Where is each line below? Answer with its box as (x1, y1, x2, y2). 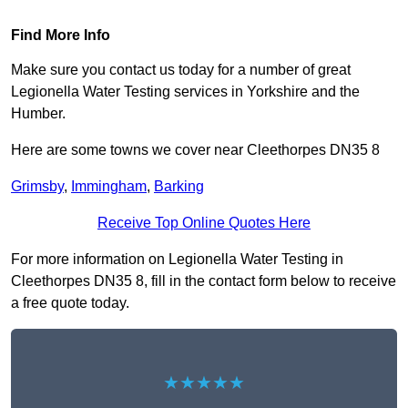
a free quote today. (11, 295, 129, 311)
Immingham (71, 178, 147, 195)
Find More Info (11, 27, 110, 44)
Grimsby (11, 178, 64, 195)
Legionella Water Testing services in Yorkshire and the (11, 84, 360, 100)
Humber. (11, 106, 66, 122)
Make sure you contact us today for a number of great (11, 62, 351, 78)
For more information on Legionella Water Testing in (11, 251, 343, 268)
